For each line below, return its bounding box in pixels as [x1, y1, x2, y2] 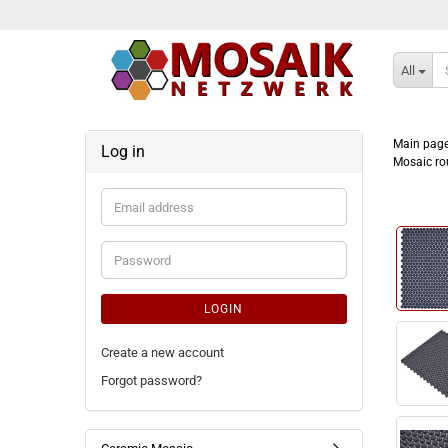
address [112, 216, 159, 231]
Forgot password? [100, 373, 202, 388]
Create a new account [100, 345, 224, 360]
